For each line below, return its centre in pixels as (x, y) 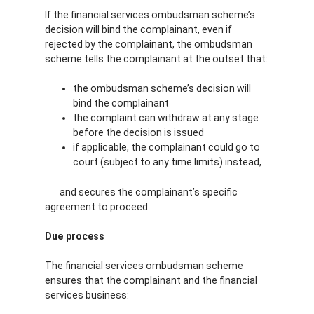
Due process (75, 236)
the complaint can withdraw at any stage (166, 118)
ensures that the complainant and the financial (151, 280)
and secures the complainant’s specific (141, 192)
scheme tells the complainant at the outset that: (156, 59)
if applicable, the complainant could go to (166, 148)
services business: (87, 295)
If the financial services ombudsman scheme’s (150, 15)
